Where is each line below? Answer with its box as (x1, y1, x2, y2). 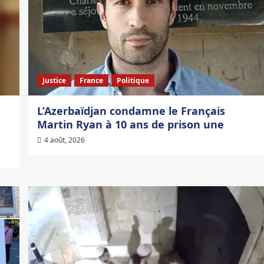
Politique (116, 75, 149, 86)
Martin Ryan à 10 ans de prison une (37, 117, 227, 132)
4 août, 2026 (44, 135, 85, 146)
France (79, 75, 103, 86)
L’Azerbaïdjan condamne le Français (37, 104, 225, 118)
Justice (42, 75, 66, 86)
